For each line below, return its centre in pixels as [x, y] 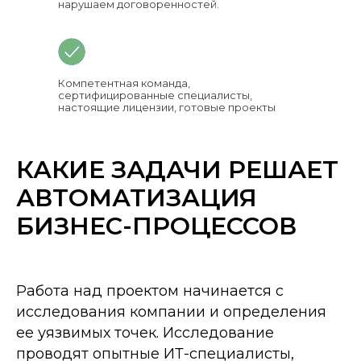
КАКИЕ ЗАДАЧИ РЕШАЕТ [177, 169]
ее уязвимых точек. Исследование [145, 332]
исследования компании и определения [171, 311]
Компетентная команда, [124, 83]
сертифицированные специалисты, [155, 95]
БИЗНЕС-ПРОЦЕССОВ [156, 226]
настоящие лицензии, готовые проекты [167, 107]
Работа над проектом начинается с [150, 290]
